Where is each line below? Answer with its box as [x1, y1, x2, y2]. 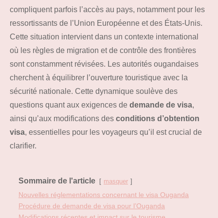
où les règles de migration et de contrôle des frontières [10, 46, 196, 55]
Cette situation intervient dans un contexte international [10, 33, 199, 41]
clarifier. [10, 142, 36, 150]
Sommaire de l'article [18, 177, 95, 185]
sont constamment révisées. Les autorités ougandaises [10, 60, 199, 69]
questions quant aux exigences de [10, 101, 129, 109]
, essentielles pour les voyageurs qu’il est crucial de [25, 128, 202, 137]
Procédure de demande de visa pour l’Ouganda [18, 202, 165, 210]
